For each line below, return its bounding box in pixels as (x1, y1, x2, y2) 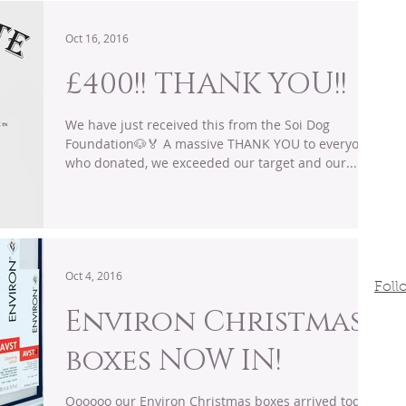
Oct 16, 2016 (65, 30, 129, 45)
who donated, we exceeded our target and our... (65, 153, 357, 171)
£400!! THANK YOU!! (65, 64, 347, 104)
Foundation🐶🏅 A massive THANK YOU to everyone (65, 134, 163, 152)
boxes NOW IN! (65, 342, 282, 382)
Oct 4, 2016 (65, 268, 122, 284)
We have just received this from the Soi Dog (65, 115, 330, 133)
